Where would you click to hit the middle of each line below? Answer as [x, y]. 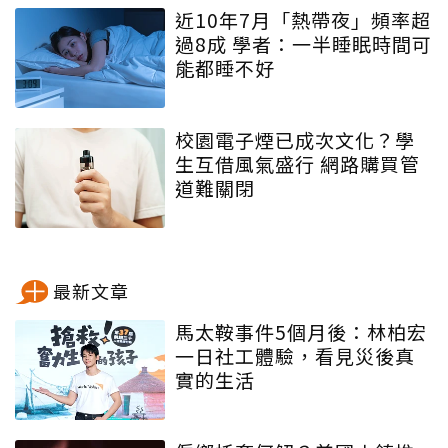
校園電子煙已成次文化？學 [295, 140]
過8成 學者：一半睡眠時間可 [303, 44]
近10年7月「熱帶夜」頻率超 [303, 20]
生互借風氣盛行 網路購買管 [297, 164]
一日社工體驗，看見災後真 [295, 356]
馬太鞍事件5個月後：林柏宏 [301, 332]
